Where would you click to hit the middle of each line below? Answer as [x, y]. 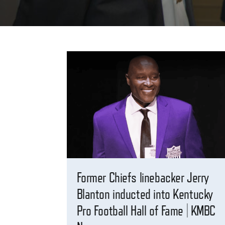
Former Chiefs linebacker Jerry [143, 178]
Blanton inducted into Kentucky [145, 194]
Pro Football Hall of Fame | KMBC [146, 211]
